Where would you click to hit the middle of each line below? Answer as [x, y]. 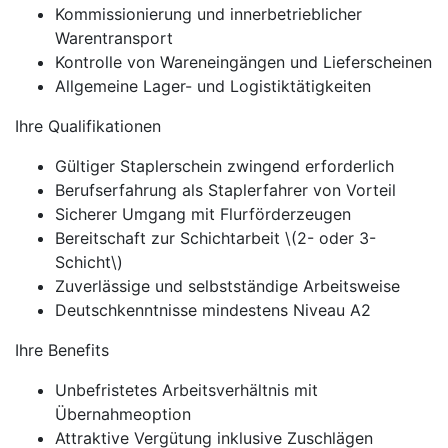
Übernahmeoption [123, 414]
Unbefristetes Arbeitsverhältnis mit [186, 390]
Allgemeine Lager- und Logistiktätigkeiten [213, 86]
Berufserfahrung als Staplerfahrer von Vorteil [225, 190]
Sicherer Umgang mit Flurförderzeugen [203, 214]
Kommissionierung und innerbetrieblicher [208, 14]
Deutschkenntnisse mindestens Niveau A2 [213, 310]
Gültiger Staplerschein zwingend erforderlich [224, 166]
